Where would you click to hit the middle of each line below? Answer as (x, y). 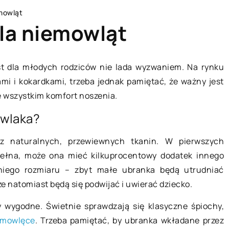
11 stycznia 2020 (118, 198)
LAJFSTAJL (108, 83)
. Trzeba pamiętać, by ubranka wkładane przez (130, 220)
